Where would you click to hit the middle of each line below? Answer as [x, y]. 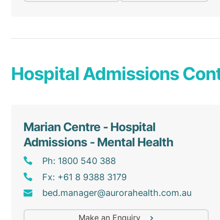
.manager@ [82, 193]
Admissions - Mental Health [98, 142]
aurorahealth [132, 193]
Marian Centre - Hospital [90, 127]
